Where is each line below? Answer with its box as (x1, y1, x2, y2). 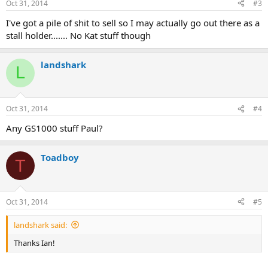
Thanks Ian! (14, 237, 55, 248)
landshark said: (14, 219, 67, 230)
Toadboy (41, 151, 79, 164)
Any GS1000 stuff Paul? (6, 122, 103, 135)
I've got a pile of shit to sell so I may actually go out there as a (6, 16, 260, 29)
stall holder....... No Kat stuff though (6, 29, 151, 41)
